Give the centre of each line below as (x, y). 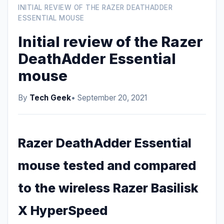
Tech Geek (50, 98)
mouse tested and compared (107, 165)
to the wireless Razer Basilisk (108, 188)
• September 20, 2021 (109, 98)
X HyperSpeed (63, 210)
